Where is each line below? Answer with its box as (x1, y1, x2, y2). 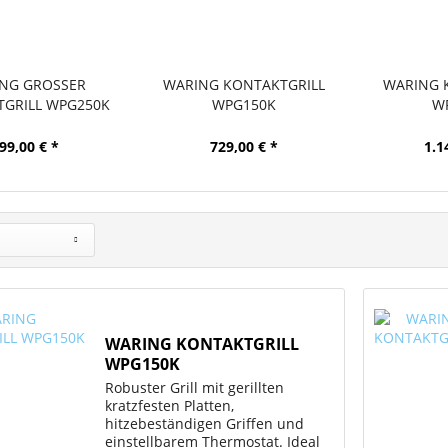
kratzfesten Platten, (105, 396, 235, 416)
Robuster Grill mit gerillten (105, 378, 285, 398)
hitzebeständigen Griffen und (105, 414, 305, 434)
